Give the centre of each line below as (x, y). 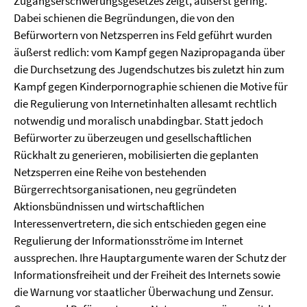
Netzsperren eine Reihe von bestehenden (110, 172)
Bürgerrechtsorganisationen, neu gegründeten (125, 189)
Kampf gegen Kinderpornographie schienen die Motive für (151, 86)
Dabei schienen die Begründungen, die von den (124, 18)
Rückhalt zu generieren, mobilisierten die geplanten (136, 155)
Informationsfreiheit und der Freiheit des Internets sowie (147, 275)
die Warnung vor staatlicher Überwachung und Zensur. (144, 292)
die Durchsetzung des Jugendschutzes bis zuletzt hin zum (149, 69)
